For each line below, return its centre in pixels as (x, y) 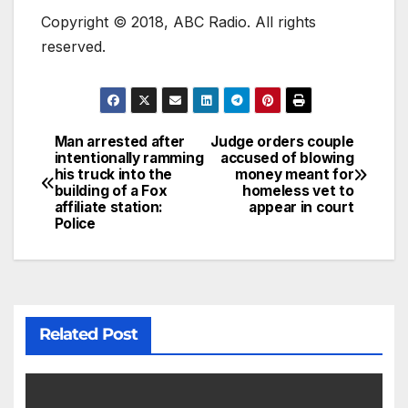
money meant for (294, 175)
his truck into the (113, 175)
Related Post (88, 335)
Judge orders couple (282, 142)
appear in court (301, 208)
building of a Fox (111, 191)
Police (75, 224)
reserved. (73, 46)
